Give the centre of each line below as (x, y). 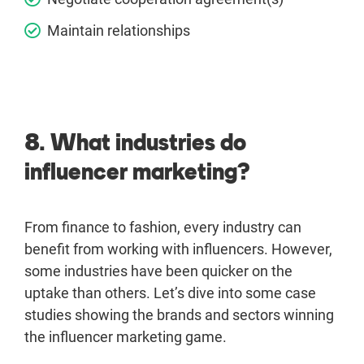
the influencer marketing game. (126, 337)
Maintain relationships (119, 31)
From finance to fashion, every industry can (163, 227)
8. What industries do (135, 143)
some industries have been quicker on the (158, 271)
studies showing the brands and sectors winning (179, 315)
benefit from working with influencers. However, (178, 249)
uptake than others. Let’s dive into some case (170, 293)
